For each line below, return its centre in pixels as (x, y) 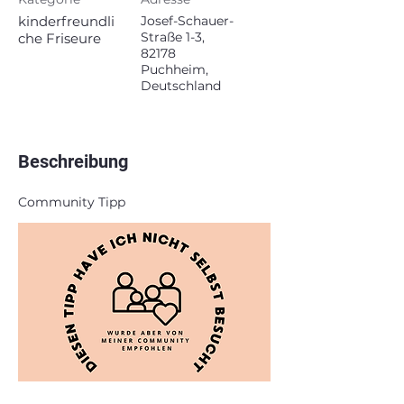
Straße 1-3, (173, 37)
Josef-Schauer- (187, 21)
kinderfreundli (66, 21)
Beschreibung (73, 161)
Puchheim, (174, 69)
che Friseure (60, 38)
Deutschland (181, 86)
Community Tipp (72, 202)
